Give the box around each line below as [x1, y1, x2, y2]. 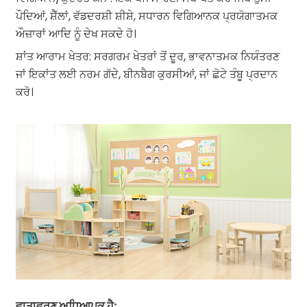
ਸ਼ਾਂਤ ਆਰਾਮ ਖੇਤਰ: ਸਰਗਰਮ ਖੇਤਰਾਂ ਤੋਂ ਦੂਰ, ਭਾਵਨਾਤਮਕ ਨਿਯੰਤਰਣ [15, 49, 280, 65]
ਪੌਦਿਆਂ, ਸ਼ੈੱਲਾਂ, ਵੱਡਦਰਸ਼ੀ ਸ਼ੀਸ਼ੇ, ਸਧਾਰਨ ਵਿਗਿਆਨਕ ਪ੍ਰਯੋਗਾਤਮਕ [15, 8, 278, 25]
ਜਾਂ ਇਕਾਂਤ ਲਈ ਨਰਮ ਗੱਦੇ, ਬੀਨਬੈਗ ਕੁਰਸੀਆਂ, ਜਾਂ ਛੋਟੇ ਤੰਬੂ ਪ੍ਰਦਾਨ [15, 66, 278, 83]
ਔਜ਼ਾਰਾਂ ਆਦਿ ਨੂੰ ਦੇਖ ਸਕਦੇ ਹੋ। [15, 26, 136, 42]
